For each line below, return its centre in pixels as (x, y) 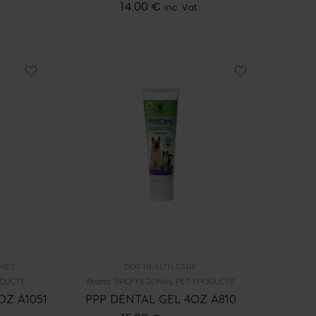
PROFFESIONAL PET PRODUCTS (175, 281)
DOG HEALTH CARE (161, 266)
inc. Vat (181, 8)
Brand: (101, 281)
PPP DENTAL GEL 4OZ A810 (160, 298)
